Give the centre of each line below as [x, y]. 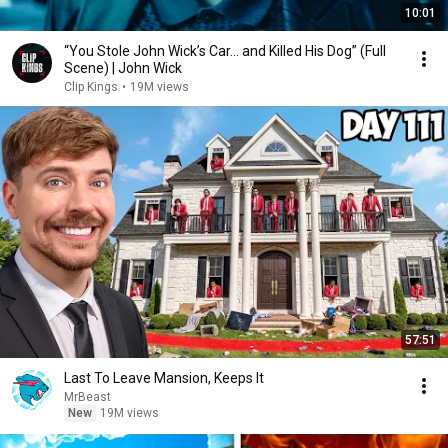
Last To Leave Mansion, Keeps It [164, 378]
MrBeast [87, 397]
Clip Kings [91, 87]
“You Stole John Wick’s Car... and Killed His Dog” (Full [225, 51]
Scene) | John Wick [123, 68]
